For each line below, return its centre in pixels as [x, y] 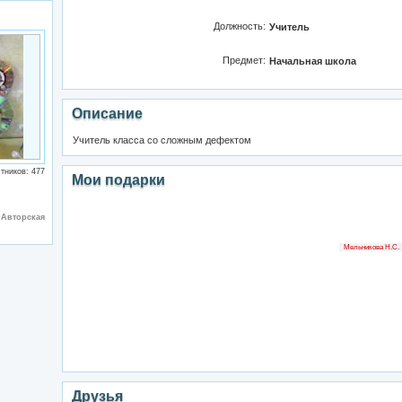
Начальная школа [313, 61]
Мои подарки [118, 180]
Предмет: [248, 60]
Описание [107, 114]
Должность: [243, 26]
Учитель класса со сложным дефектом [162, 140]
